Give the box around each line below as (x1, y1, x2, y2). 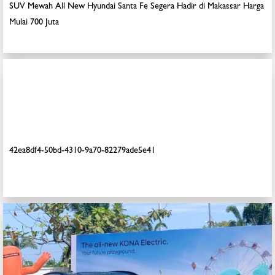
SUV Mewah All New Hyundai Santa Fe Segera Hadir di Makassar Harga (9, 2, 264, 12)
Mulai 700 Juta (9, 18, 59, 28)
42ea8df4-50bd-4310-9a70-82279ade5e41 (9, 147, 155, 156)
